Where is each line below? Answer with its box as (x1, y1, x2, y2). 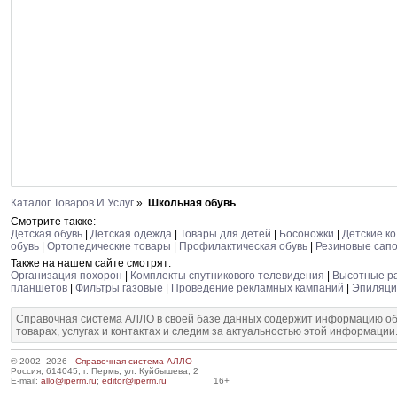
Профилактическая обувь (179, 240, 307, 253)
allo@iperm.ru (41, 376, 97, 385)
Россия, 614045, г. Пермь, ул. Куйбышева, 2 (11, 366, 198, 376)
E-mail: (11, 376, 41, 385)
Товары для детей (180, 228, 271, 240)
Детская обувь (11, 228, 82, 240)
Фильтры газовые (75, 282, 163, 294)
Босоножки (279, 228, 334, 240)
